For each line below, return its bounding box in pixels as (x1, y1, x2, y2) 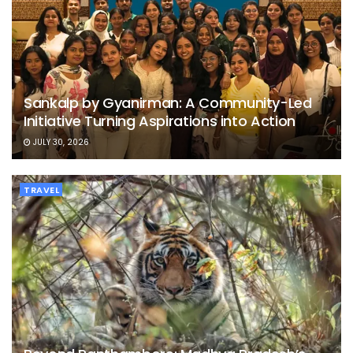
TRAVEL (24, 184, 59, 197)
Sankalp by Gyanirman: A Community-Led (24, 93, 312, 113)
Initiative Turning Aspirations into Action (24, 111, 295, 132)
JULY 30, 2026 (31, 136, 89, 149)
